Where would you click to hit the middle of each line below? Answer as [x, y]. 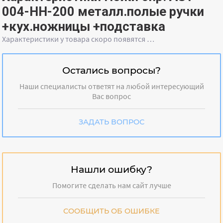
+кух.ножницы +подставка [84, 27]
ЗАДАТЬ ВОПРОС [111, 122]
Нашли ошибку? [111, 169]
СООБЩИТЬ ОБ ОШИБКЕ [111, 211]
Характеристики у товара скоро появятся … [78, 39]
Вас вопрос [111, 96]
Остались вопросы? [111, 70]
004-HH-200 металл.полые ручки [103, 12]
